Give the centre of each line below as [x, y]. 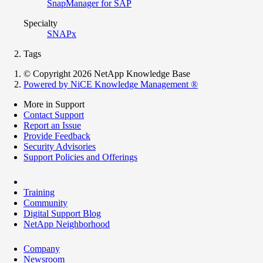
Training [39, 192]
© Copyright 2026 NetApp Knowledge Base [107, 73]
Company [42, 248]
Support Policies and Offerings [80, 157]
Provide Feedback [57, 136]
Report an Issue [52, 125]
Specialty [41, 23]
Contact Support [54, 114]
